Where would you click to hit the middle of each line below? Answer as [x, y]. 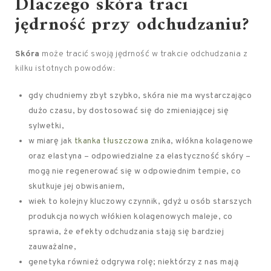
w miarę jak [51, 141]
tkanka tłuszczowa [111, 141]
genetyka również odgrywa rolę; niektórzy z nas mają [133, 262]
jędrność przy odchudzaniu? [132, 25]
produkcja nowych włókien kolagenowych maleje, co [130, 217]
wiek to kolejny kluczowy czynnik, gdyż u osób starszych [140, 202]
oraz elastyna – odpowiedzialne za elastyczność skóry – [139, 156]
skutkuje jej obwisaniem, [77, 187]
